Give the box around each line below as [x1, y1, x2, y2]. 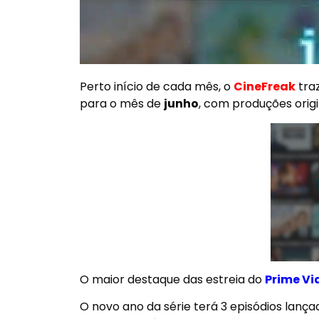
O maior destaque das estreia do [80, 271, 265, 288]
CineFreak [234, 78, 296, 95]
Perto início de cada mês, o [80, 78, 234, 95]
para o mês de [80, 95, 164, 113]
